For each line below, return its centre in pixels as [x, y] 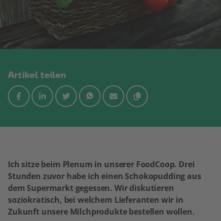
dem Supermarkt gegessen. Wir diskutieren [91, 188]
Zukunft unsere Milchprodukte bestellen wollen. [101, 211]
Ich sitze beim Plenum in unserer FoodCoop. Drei [101, 164]
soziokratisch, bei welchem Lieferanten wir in [96, 200]
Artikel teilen [37, 75]
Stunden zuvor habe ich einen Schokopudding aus [105, 176]
